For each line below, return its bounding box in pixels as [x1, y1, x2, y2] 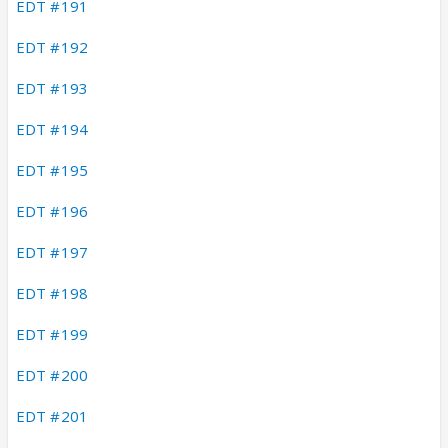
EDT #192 [16, 36, 88, 57]
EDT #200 [16, 364, 88, 385]
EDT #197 [16, 241, 88, 262]
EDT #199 [16, 323, 88, 344]
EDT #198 [16, 282, 88, 303]
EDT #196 [16, 200, 88, 221]
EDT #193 [16, 77, 88, 98]
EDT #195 [16, 159, 88, 180]
